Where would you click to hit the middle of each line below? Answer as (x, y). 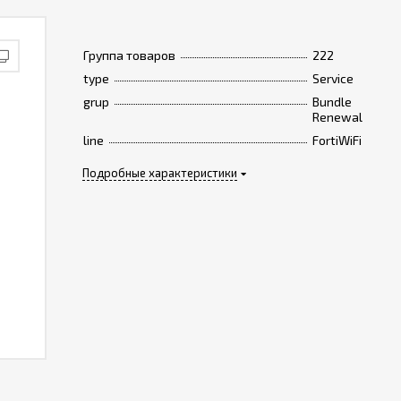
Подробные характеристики (159, 173)
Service (333, 78)
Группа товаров (129, 55)
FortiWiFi (337, 140)
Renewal (337, 117)
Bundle (332, 102)
